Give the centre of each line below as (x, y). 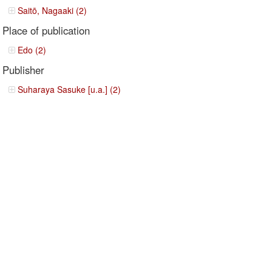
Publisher (24, 70)
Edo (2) (32, 50)
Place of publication (46, 30)
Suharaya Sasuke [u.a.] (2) (70, 89)
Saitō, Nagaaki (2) (53, 10)
